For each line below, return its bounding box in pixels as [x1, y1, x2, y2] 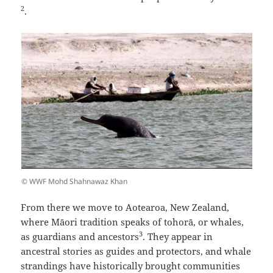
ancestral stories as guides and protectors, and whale [21, 245, 252, 258]
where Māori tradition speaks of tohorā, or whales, [21, 216, 244, 229]
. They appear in [143, 230, 213, 243]
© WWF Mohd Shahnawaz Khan [21, 176, 127, 187]
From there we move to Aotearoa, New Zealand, [21, 201, 230, 214]
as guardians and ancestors [21, 230, 140, 243]
